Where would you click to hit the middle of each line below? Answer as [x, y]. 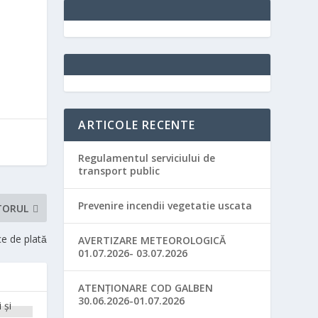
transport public [119, 171]
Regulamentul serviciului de [147, 158]
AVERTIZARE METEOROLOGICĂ [152, 240]
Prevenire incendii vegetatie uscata [165, 205]
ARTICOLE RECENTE [137, 125]
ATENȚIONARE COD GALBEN [146, 288]
